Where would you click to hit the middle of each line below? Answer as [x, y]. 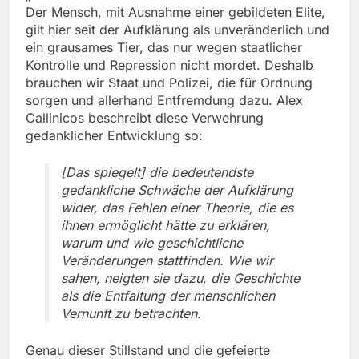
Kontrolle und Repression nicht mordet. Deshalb [169, 65]
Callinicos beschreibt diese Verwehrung [145, 117]
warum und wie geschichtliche [152, 242]
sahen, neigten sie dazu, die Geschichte [180, 278]
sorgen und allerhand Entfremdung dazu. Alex [164, 100]
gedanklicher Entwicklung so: [114, 135]
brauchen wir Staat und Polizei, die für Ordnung [169, 82]
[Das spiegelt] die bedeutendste [157, 172]
